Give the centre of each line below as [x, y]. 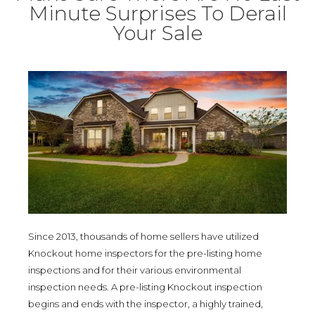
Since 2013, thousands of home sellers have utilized [143, 236]
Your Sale [157, 33]
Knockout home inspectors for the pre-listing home [145, 253]
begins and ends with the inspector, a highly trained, [146, 303]
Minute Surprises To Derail [157, 14]
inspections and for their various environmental [135, 270]
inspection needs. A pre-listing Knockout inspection [145, 287]
